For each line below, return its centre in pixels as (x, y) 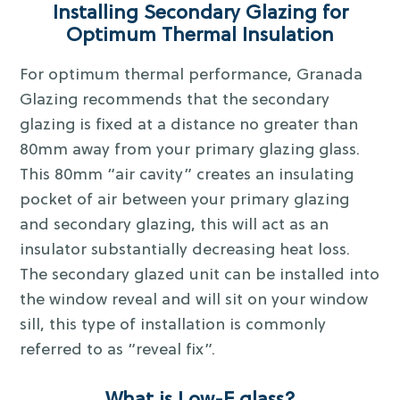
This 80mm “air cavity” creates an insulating (187, 176)
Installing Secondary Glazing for (200, 14)
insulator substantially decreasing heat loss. (185, 251)
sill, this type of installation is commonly (173, 326)
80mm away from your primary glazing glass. (190, 151)
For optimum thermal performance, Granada (192, 76)
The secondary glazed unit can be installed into (200, 276)
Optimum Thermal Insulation (200, 37)
